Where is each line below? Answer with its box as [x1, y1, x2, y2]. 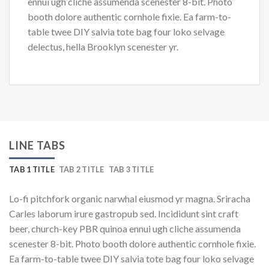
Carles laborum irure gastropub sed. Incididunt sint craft [9, 207, 238, 219]
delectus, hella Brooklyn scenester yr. [28, 40, 178, 52]
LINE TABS [9, 138, 66, 152]
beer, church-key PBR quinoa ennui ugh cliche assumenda [9, 222, 241, 234]
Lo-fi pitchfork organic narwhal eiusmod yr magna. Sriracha [9, 192, 250, 204]
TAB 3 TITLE [108, 164, 154, 174]
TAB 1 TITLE [9, 164, 55, 174]
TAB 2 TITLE [58, 164, 104, 174]
